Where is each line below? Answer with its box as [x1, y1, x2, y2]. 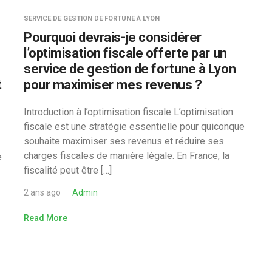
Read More [24, 213, 67, 223]
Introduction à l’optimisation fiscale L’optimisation [24, 106, 233, 118]
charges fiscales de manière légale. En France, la [24, 150, 229, 161]
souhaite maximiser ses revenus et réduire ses [24, 135, 224, 147]
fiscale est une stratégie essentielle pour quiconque [24, 121, 245, 132]
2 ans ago [24, 188, 61, 197]
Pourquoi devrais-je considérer [24, 30, 202, 45]
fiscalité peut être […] [24, 165, 112, 176]
